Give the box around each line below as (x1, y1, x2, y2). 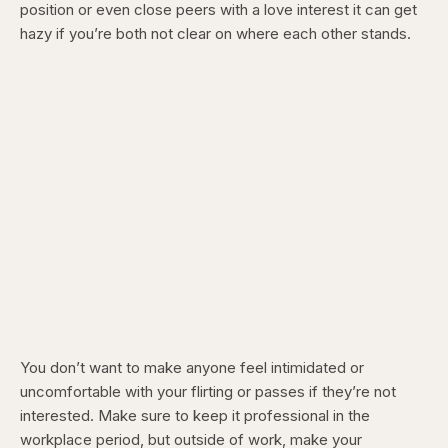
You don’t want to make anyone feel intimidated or (20, 358, 364, 378)
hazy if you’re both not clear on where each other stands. (20, 24, 411, 44)
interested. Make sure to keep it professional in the (20, 406, 370, 426)
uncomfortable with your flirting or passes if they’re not (20, 382, 396, 402)
